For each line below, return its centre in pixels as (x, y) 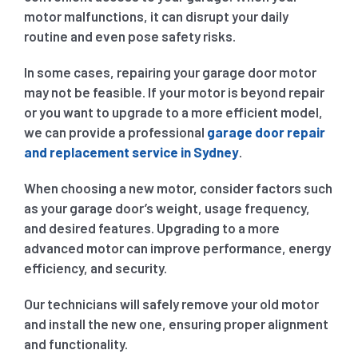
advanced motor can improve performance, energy (177, 247)
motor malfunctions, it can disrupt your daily (156, 16)
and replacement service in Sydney (131, 151)
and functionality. (76, 343)
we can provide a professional (115, 131)
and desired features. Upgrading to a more (151, 227)
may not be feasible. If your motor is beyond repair (174, 91)
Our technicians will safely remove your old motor (171, 303)
